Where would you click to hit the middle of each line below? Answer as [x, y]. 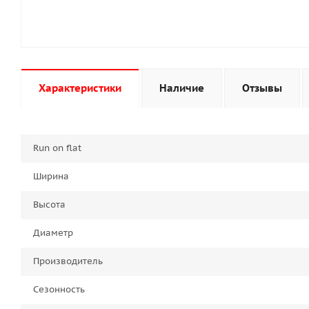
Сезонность [59, 290]
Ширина [51, 177]
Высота [49, 205]
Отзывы [262, 88]
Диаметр [53, 233]
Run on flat [57, 148]
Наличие [182, 88]
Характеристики [80, 88]
